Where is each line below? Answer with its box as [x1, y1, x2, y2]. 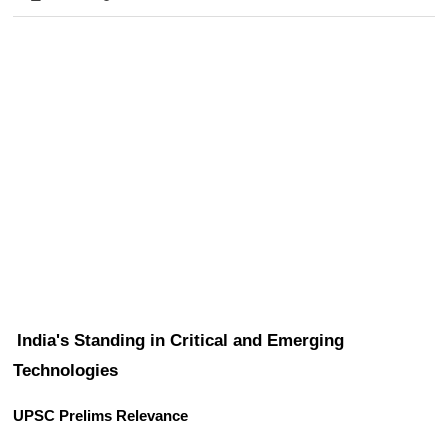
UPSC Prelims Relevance [13, 408, 189, 425]
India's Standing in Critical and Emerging [17, 330, 345, 351]
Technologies [13, 360, 119, 381]
